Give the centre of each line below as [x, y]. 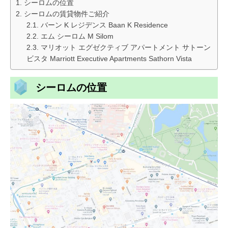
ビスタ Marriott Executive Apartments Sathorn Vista [109, 59]
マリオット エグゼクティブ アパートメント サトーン [126, 48]
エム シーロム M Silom [77, 36]
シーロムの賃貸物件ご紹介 [67, 14]
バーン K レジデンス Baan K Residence [104, 25]
